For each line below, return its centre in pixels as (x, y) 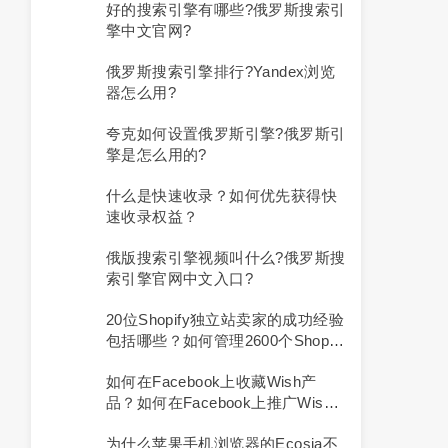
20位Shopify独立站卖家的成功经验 (225, 319)
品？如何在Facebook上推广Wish (219, 402)
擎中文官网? (149, 30)
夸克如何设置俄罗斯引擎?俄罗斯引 (226, 133)
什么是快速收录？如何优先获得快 (221, 195)
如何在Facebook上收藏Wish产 (211, 381)
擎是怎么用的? (156, 154)
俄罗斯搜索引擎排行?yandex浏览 (221, 71)
